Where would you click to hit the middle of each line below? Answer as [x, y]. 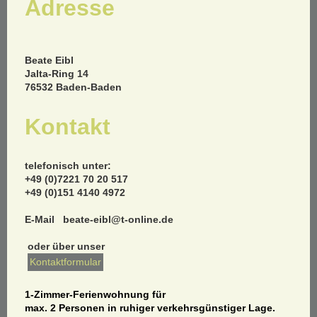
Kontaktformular [65, 261]
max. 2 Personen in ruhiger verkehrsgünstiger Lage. [150, 307]
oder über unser [65, 246]
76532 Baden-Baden [73, 87]
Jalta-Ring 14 [57, 73]
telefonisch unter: [68, 165]
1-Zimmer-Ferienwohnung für [95, 294]
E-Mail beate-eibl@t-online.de [99, 219]
